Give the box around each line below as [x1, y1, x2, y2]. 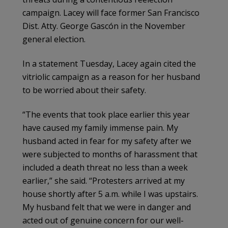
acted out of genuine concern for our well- [22, 215, 184, 226]
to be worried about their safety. [22, 84, 146, 96]
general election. [22, 34, 85, 45]
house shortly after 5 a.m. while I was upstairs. [22, 188, 198, 200]
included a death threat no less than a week [22, 162, 188, 174]
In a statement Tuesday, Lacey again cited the [22, 58, 196, 70]
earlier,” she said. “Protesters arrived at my [22, 175, 185, 187]
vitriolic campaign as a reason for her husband [22, 71, 200, 83]
